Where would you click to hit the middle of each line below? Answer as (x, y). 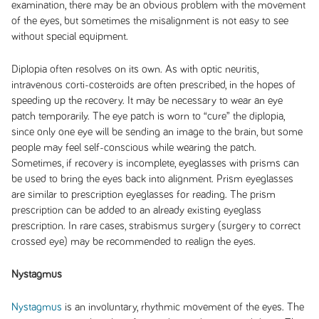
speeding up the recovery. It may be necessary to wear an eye (147, 100)
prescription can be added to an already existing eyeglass (136, 210)
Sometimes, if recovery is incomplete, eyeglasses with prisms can (155, 163)
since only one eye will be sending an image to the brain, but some (157, 132)
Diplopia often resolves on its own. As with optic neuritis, (135, 69)
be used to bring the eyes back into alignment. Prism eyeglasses (152, 179)
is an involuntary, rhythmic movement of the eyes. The (183, 307)
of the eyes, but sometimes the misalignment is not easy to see (150, 21)
